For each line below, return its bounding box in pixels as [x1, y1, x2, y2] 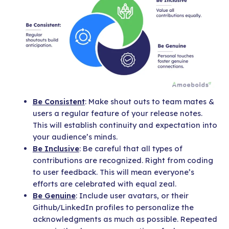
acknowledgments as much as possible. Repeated [32, 214, 217, 224]
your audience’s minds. [32, 131, 118, 142]
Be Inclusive [32, 143, 79, 153]
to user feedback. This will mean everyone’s [32, 167, 194, 177]
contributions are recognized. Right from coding [32, 155, 213, 165]
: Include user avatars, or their [75, 190, 189, 200]
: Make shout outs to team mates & [84, 96, 214, 106]
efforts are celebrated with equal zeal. [32, 178, 176, 189]
